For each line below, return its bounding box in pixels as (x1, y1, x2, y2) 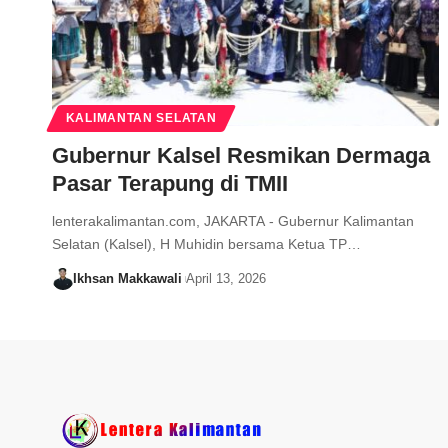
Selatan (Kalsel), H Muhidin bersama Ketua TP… (52, 236, 361, 253)
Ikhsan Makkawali (72, 271, 182, 287)
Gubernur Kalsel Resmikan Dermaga (52, 143, 430, 169)
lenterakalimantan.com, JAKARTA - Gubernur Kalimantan (52, 213, 414, 230)
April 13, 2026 (185, 271, 266, 287)
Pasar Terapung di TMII (52, 171, 288, 197)
